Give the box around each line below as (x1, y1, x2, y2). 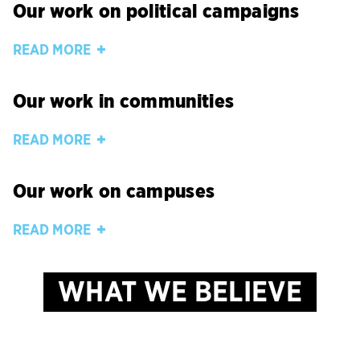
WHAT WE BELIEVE (58, 279, 302, 307)
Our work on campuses (13, 179, 215, 202)
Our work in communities (13, 89, 235, 112)
